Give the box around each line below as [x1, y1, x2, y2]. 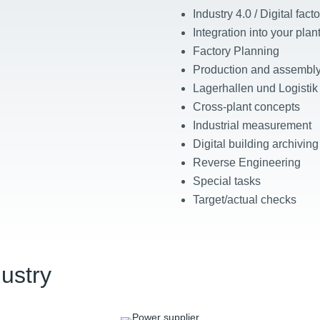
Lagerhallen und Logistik [192, 82, 318, 95]
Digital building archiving [192, 138, 319, 151]
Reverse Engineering [192, 156, 301, 169]
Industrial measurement [192, 119, 311, 132]
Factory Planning [192, 45, 279, 58]
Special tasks [192, 175, 261, 188]
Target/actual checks [192, 194, 296, 206]
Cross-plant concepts [192, 101, 300, 114]
